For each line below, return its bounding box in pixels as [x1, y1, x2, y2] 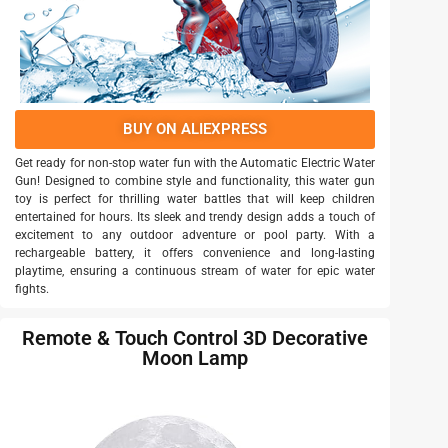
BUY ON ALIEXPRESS [123, 119, 267, 138]
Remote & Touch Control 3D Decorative [22, 325, 368, 350]
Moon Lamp [142, 345, 248, 370]
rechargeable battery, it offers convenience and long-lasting [15, 245, 375, 260]
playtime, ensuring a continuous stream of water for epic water [15, 263, 375, 278]
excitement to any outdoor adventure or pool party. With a [15, 227, 375, 242]
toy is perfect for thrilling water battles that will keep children [15, 191, 375, 206]
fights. [15, 281, 49, 296]
